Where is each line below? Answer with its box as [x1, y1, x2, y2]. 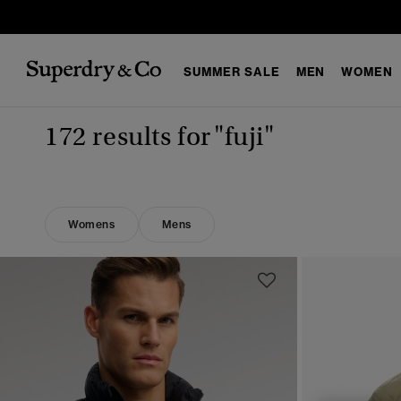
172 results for [45, 121, 211, 152]
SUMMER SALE [183, 64, 280, 79]
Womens [68, 218, 115, 231]
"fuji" [214, 121, 275, 152]
